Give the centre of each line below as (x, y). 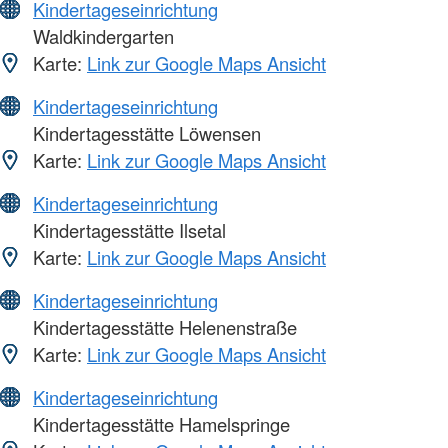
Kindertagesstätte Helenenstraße (162, 327)
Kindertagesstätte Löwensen (144, 133)
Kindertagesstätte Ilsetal (127, 230)
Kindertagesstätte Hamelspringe (159, 424)
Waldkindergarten (101, 36)
